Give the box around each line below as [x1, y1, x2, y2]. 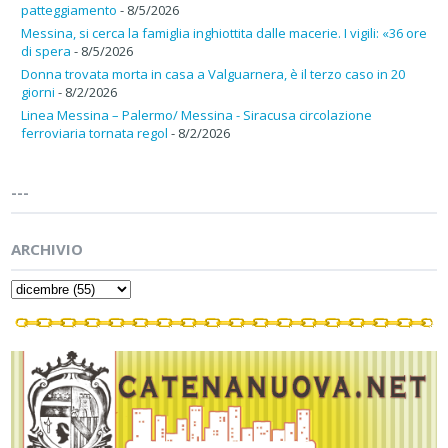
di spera [21, 41, 71, 60]
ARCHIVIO [11, 238, 83, 259]
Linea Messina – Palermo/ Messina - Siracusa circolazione [21, 105, 372, 124]
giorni [21, 82, 55, 101]
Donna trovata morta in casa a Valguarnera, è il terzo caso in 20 [21, 64, 405, 83]
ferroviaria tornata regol [21, 123, 168, 142]
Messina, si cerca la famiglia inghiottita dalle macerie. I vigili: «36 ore [21, 23, 427, 42]
